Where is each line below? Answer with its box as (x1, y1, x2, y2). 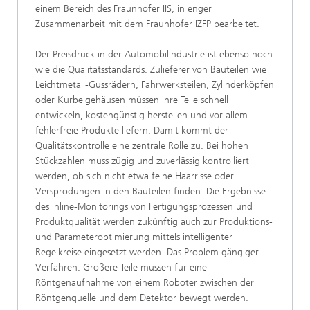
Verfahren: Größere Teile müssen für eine (35, 262, 207, 273)
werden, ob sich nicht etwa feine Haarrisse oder (35, 170, 234, 182)
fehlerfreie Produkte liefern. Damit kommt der (35, 125, 228, 136)
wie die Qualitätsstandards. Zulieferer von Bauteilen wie (35, 64, 266, 75)
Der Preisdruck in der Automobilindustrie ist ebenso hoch (35, 48, 273, 60)
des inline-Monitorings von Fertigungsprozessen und (35, 201, 253, 212)
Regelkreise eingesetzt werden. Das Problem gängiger (35, 246, 259, 258)
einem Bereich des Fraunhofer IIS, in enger (35, 3, 212, 15)
